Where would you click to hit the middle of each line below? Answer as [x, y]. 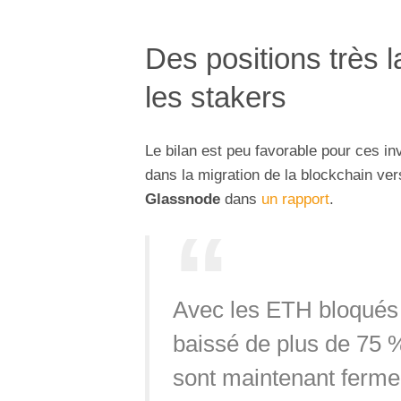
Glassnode [183, 199]
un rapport [295, 199]
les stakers [216, 98]
